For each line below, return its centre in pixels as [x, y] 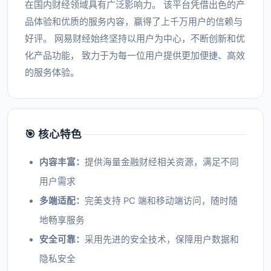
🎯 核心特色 [53, 134]
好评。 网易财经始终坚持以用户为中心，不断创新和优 [135, 38]
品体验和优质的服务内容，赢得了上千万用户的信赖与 [134, 21]
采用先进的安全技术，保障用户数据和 [162, 240]
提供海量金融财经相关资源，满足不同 [162, 162]
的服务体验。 [52, 72]
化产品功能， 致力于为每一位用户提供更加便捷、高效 [135, 55]
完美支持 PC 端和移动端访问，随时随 [161, 201]
